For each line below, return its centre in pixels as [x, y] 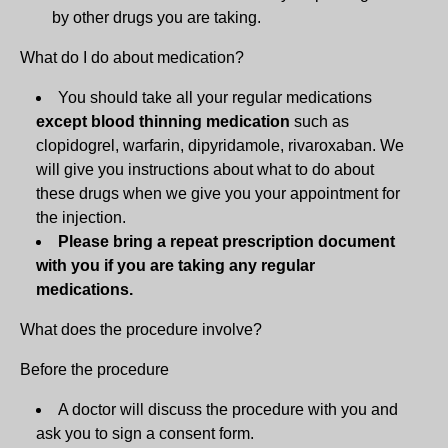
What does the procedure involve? [141, 329]
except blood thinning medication [163, 121]
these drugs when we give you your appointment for [218, 193]
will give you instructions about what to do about [205, 169]
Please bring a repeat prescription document [226, 241]
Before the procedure [94, 369]
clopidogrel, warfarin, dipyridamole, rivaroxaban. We [220, 145]
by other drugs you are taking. [156, 17]
